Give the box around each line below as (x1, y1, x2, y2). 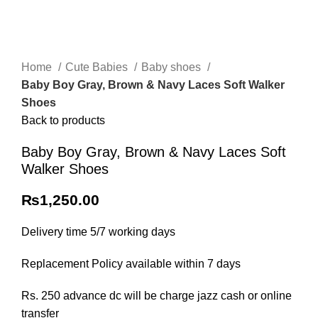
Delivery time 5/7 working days (21, 226, 175, 238)
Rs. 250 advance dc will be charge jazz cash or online (21, 290, 292, 302)
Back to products (21, 114, 105, 126)
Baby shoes (141, 61, 204, 73)
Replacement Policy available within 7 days (21, 258, 241, 270)
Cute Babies (65, 61, 131, 73)
